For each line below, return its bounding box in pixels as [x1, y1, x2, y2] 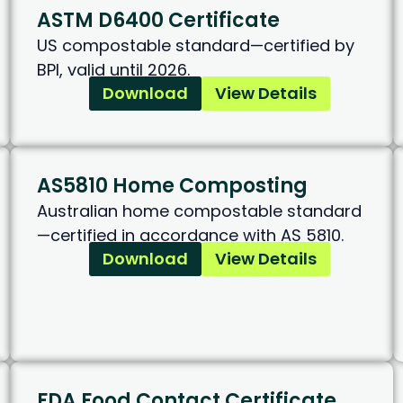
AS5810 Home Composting [36, 172, 308, 201]
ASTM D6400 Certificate [36, 6, 280, 35]
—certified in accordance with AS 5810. [36, 224, 344, 247]
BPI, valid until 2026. [36, 58, 190, 82]
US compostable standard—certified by [36, 34, 354, 58]
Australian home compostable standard [36, 200, 362, 223]
